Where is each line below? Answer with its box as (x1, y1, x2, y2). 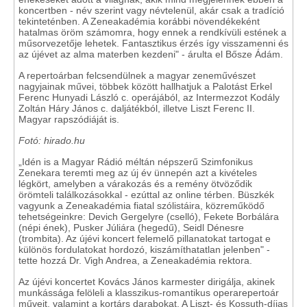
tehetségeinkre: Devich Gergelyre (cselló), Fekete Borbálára (19, 211, 279, 222)
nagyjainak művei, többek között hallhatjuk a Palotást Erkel (19, 81, 272, 92)
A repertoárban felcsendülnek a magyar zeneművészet (19, 70, 256, 81)
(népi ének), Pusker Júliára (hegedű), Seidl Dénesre (19, 222, 244, 233)
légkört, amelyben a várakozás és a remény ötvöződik (19, 178, 252, 189)
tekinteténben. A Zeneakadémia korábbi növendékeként (19, 16, 260, 27)
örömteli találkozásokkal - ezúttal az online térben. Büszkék (19, 189, 274, 200)
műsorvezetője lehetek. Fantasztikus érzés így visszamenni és (19, 38, 288, 49)
